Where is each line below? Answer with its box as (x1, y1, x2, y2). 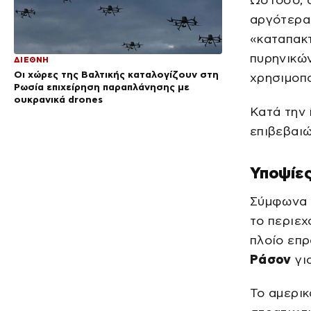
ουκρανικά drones (14, 94, 103, 106)
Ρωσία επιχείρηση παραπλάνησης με (14, 81, 190, 93)
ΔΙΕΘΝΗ (14, 56, 49, 65)
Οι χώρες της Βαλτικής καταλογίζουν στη (14, 69, 219, 81)
